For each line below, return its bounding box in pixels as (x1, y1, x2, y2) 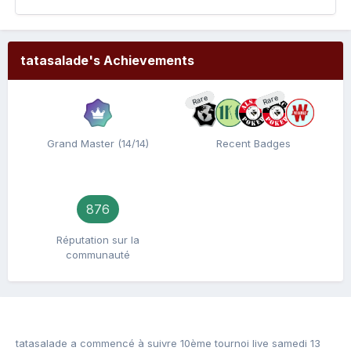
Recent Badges (215, 137, 291, 150)
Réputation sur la (56, 233, 139, 246)
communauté (66, 248, 130, 261)
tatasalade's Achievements (20, 52, 194, 68)
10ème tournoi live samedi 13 (180, 337, 320, 349)
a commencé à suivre (67, 337, 180, 349)
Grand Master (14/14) (47, 137, 149, 150)
